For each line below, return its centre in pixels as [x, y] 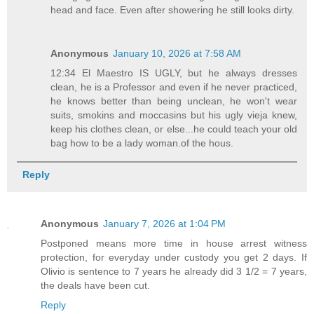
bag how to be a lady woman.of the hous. [142, 143]
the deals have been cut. [95, 286]
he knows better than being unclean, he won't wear [174, 101]
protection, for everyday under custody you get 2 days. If [174, 258]
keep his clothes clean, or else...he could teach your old [174, 129]
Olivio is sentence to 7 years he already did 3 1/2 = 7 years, [174, 272]
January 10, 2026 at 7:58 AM [177, 54]
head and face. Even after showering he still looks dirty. [173, 10]
